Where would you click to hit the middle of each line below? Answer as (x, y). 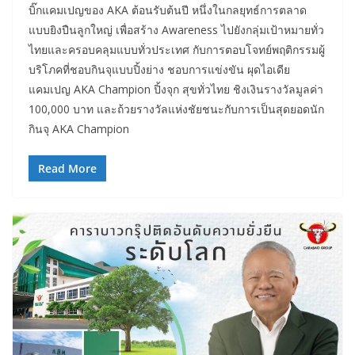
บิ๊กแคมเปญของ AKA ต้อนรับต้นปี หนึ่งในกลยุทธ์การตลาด (168, 10)
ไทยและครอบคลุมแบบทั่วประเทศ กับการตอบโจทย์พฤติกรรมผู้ (177, 50)
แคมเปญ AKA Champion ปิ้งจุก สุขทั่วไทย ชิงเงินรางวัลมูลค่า (176, 90)
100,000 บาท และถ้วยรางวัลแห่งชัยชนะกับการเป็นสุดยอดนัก (176, 109)
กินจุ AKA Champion (79, 129)
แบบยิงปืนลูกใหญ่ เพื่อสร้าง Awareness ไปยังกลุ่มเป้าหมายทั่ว (176, 30)
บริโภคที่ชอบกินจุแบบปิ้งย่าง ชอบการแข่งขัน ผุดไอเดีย (159, 70)
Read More (67, 169)
